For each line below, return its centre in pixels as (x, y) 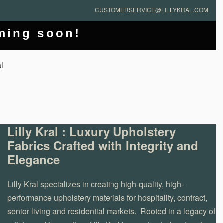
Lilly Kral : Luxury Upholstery (91, 132)
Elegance (33, 160)
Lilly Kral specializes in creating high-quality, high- (95, 184)
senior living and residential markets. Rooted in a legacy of (111, 211)
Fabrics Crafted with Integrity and (103, 146)
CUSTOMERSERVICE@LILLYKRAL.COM (151, 10)
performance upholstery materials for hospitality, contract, (107, 198)
